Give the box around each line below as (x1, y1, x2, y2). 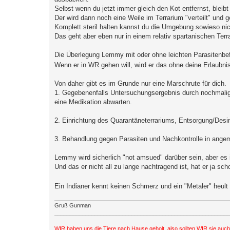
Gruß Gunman (54, 202, 91, 208)
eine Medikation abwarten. (54, 98, 132, 106)
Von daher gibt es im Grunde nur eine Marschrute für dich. (54, 80, 226, 88)
